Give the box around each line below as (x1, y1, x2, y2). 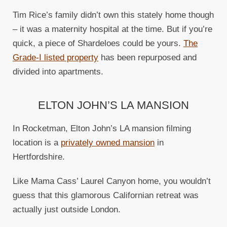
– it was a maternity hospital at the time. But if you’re (13, 24, 212, 34)
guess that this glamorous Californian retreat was (13, 191, 199, 201)
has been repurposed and (98, 53, 197, 63)
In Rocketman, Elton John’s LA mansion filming (13, 124, 191, 134)
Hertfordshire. (13, 152, 65, 162)
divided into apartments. (13, 67, 103, 77)
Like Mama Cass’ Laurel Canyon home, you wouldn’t (13, 176, 211, 186)
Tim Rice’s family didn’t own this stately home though (13, 10, 214, 20)
